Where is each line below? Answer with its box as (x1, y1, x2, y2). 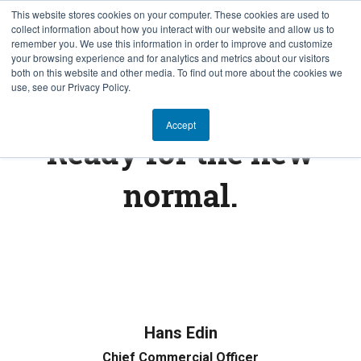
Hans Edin (143, 323, 218, 342)
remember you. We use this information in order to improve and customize (11, 36, 333, 50)
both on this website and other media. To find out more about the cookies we (11, 65, 342, 79)
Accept (165, 118, 196, 131)
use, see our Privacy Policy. (11, 80, 131, 93)
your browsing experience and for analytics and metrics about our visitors (11, 51, 330, 64)
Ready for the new (46, 132, 315, 172)
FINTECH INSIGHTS (122, 93, 239, 107)
